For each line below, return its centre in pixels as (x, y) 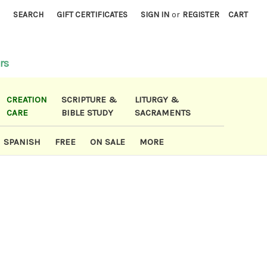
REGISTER (201, 15)
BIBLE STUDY (88, 113)
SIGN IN (155, 15)
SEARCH (29, 15)
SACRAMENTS (163, 113)
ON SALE (108, 142)
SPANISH (22, 142)
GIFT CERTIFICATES (92, 15)
